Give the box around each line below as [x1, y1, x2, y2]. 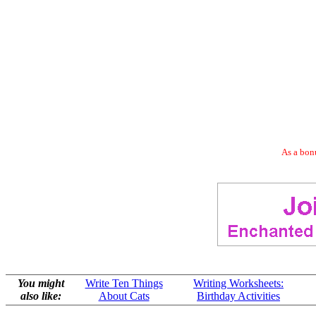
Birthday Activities [197, 290, 280, 302]
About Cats [98, 290, 150, 302]
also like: [20, 290, 61, 302]
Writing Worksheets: [193, 277, 284, 289]
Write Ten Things [85, 277, 163, 289]
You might [17, 277, 64, 289]
